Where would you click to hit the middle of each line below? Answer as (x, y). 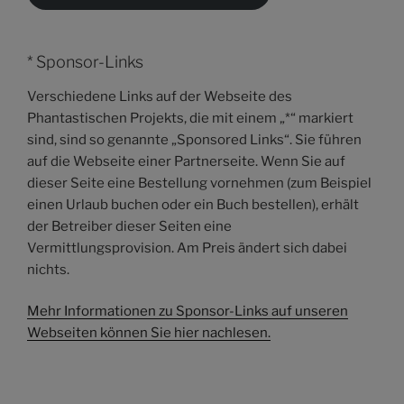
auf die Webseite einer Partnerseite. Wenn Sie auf (186, 161)
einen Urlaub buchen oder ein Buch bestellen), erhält (193, 204)
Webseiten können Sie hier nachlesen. (149, 333)
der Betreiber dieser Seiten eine (129, 226)
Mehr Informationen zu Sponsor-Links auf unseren (188, 312)
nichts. (48, 269)
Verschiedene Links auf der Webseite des (160, 96)
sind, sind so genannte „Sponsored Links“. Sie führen (194, 139)
